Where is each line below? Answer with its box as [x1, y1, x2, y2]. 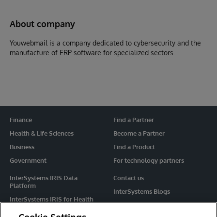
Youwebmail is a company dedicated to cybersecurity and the [10, 39, 201, 47]
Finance [10, 116, 32, 124]
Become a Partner [113, 129, 165, 137]
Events [113, 201, 133, 209]
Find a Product [113, 143, 155, 151]
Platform [10, 182, 36, 189]
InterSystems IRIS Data [10, 174, 77, 182]
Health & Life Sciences [10, 129, 74, 137]
